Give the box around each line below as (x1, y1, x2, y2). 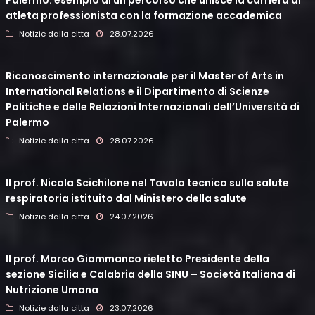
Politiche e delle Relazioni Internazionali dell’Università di (6, 100, 300, 115)
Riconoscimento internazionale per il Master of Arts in (6, 69, 284, 84)
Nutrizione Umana (6, 283, 98, 297)
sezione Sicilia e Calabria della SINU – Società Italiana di (6, 267, 295, 282)
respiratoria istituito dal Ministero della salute (6, 191, 247, 206)
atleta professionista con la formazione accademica (6, 8, 282, 23)
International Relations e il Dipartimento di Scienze (6, 84, 269, 99)
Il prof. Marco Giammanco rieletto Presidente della (6, 252, 269, 266)
